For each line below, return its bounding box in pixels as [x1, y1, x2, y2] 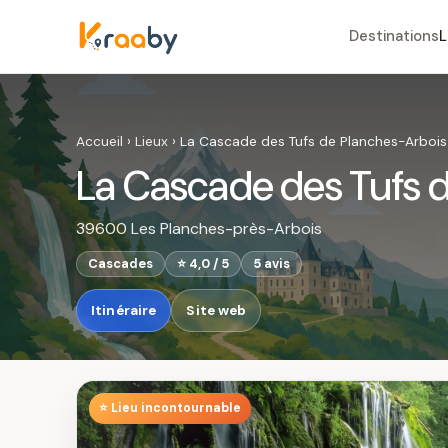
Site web [186, 302, 247, 319]
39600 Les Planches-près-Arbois [76, 218, 322, 239]
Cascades [88, 255, 153, 272]
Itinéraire [91, 302, 157, 319]
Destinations [348, 26, 439, 46]
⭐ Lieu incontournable [99, 400, 241, 416]
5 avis [253, 255, 290, 272]
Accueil [76, 132, 123, 150]
